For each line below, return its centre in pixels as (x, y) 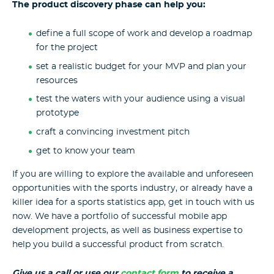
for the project (67, 47)
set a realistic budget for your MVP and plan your (141, 66)
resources (57, 80)
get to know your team (85, 151)
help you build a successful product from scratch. (118, 245)
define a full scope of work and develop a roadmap (144, 33)
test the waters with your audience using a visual (140, 99)
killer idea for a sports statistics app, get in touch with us (133, 203)
